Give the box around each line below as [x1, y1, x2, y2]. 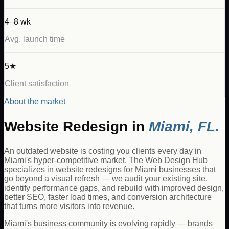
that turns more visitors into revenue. [4, 201, 134, 211]
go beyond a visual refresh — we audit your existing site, [4, 174, 208, 183]
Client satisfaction [5, 79, 69, 88]
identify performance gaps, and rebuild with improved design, [4, 183, 224, 192]
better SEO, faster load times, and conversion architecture [4, 192, 212, 201]
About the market [4, 97, 65, 106]
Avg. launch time [5, 35, 65, 44]
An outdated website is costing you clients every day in [4, 146, 201, 155]
